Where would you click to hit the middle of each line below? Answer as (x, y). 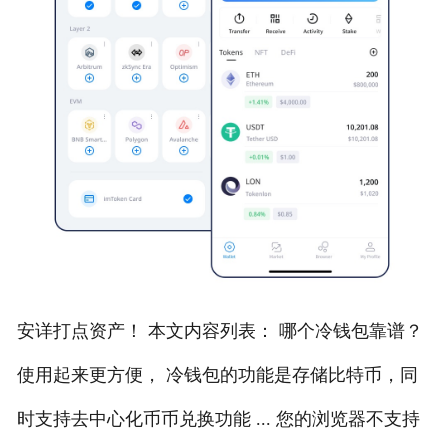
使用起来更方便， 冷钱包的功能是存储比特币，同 (217, 374)
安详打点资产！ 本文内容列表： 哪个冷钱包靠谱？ (219, 330)
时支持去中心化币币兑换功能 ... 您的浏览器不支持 (218, 418)
